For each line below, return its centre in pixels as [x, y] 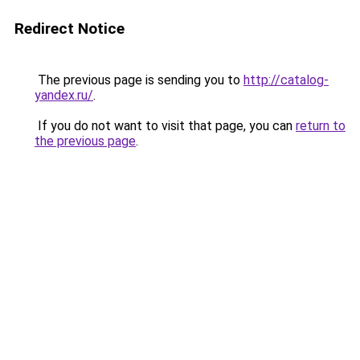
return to [321, 126]
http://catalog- [286, 80]
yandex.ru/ [64, 95]
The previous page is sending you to [139, 80]
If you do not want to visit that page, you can [165, 126]
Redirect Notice [70, 29]
